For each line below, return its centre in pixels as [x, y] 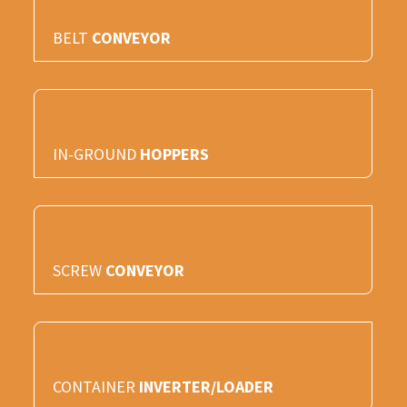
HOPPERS [175, 154]
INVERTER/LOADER [207, 387]
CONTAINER [96, 387]
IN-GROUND [97, 154]
